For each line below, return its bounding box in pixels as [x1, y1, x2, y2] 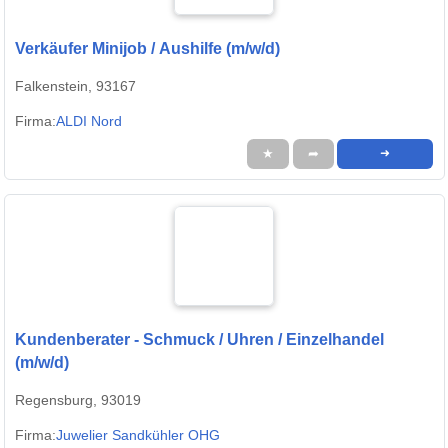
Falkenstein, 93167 [15, 78, 136, 95]
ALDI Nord [56, 113, 122, 130]
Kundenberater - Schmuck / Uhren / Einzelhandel [15, 331, 384, 349]
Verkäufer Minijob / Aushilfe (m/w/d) [15, 40, 280, 58]
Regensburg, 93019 [15, 392, 141, 409]
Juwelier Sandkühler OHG [56, 427, 220, 444]
